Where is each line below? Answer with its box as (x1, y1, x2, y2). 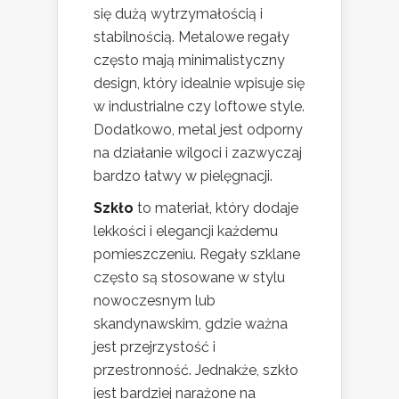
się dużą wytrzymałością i (94, 5, 263, 23)
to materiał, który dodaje (134, 199, 298, 217)
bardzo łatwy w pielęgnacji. (94, 167, 273, 185)
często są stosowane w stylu (94, 269, 285, 287)
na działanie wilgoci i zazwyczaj (94, 144, 302, 162)
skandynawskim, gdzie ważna (94, 315, 288, 333)
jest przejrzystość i (94, 338, 216, 356)
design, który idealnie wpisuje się (94, 75, 305, 93)
